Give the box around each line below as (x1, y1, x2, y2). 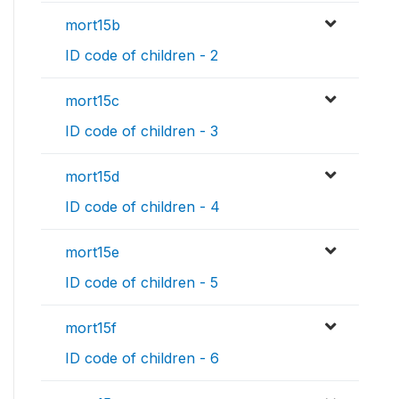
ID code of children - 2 (65, 46, 218, 65)
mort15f (65, 319, 117, 338)
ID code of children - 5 (65, 273, 218, 292)
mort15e (65, 243, 119, 262)
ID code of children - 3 (65, 122, 218, 141)
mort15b (65, 16, 120, 35)
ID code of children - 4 (65, 198, 220, 216)
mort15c (65, 92, 119, 110)
